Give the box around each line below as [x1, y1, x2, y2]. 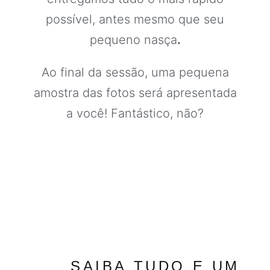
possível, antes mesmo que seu [46, 12, 224, 27]
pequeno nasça [89, 33, 177, 47]
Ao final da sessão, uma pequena [41, 65, 229, 80]
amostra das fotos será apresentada [33, 86, 237, 100]
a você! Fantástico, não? [66, 106, 204, 121]
